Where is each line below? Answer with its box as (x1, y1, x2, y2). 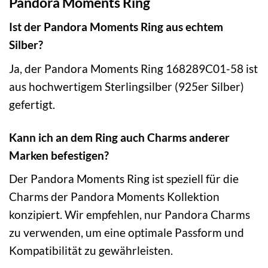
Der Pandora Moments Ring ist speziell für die (9, 172, 239, 186)
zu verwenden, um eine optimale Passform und (9, 226, 244, 240)
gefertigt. (9, 97, 55, 111)
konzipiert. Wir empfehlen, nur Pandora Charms (9, 208, 250, 222)
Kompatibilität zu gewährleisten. (9, 243, 173, 258)
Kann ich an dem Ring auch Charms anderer (9, 130, 230, 144)
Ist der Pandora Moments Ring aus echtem (9, 20, 223, 34)
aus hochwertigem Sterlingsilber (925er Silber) (9, 79, 244, 93)
